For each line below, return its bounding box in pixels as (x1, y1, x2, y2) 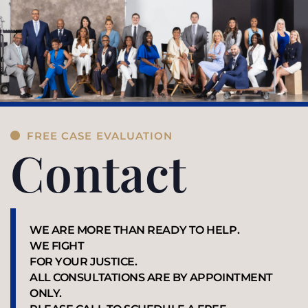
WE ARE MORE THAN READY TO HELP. (30, 223, 240, 236)
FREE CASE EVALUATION (27, 129, 173, 142)
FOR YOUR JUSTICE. (30, 254, 137, 268)
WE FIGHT (30, 239, 85, 252)
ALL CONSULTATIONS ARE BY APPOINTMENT (30, 270, 273, 284)
